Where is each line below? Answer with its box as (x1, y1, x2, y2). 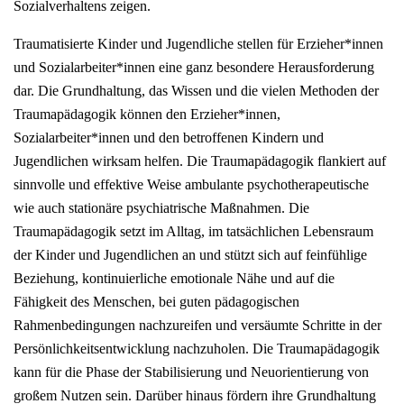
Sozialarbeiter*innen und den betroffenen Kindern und (14, 130, 324, 146)
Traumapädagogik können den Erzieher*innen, (14, 106, 280, 123)
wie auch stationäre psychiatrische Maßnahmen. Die (14, 200, 309, 216)
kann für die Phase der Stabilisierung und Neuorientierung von (14, 364, 369, 381)
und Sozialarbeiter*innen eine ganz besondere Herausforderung (14, 60, 374, 76)
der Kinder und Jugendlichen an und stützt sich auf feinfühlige (14, 247, 367, 263)
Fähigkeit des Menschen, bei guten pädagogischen (14, 294, 299, 310)
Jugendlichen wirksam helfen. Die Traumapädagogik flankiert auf (14, 153, 386, 170)
